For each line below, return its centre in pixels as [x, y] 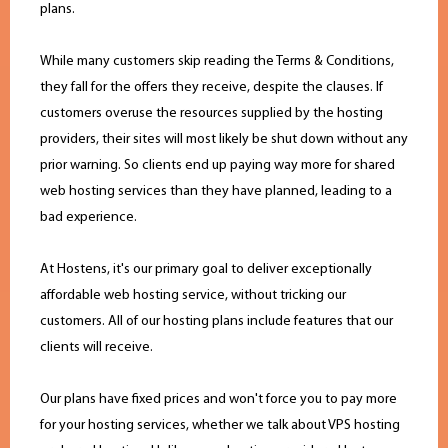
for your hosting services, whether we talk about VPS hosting [220, 426]
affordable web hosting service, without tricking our [193, 296]
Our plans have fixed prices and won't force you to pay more [218, 400]
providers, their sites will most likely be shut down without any [224, 140]
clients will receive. [96, 348]
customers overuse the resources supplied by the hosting [211, 114]
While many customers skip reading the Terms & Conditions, [217, 62]
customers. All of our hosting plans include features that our [216, 322]
